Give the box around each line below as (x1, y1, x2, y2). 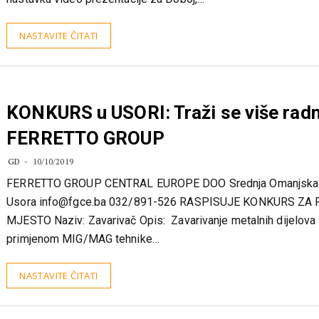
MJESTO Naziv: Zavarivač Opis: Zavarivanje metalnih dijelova (6, 241, 316, 255)
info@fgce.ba (38, 223, 107, 236)
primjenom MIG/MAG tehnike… (6, 260, 159, 273)
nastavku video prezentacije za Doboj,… (6, 20, 205, 33)
